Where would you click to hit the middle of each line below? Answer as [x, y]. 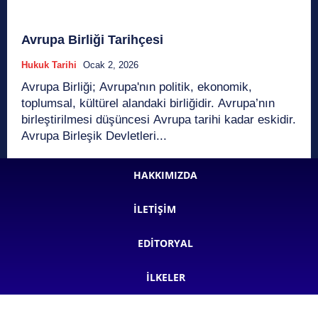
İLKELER [165, 277]
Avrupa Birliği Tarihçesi [92, 39]
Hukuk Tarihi [49, 65]
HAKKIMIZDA [165, 175]
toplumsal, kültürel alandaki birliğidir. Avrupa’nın [148, 103]
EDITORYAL [165, 243]
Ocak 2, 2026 [111, 65]
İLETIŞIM [155, 209]
